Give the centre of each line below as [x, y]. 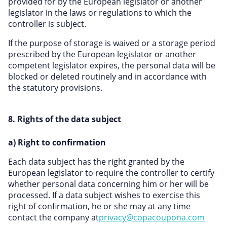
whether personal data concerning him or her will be [108, 184]
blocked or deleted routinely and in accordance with [107, 77]
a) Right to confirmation [57, 142]
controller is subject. [47, 24]
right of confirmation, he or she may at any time [99, 206]
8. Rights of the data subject [65, 119]
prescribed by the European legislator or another [102, 54]
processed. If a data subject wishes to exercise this [104, 195]
